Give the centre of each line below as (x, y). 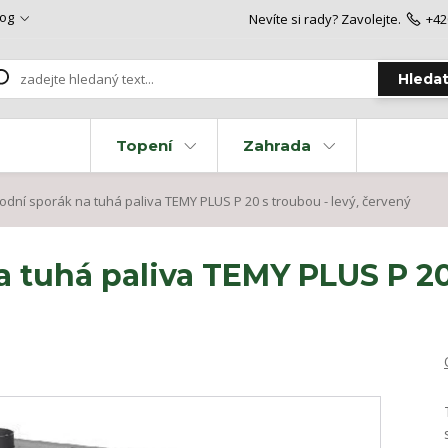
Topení (144, 146)
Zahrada (277, 146)
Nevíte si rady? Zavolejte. (324, 19)
